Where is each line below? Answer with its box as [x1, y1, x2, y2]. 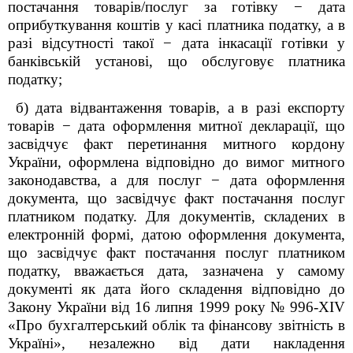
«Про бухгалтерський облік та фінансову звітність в [8, 317, 345, 333]
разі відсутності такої [8, 35, 164, 51]
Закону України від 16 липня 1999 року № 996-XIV [8, 299, 345, 315]
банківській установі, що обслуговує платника [8, 53, 345, 69]
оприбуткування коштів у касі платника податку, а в [8, 17, 345, 33]
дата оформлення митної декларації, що [70, 117, 345, 134]
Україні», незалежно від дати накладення [8, 335, 345, 351]
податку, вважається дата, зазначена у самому [8, 262, 345, 279]
